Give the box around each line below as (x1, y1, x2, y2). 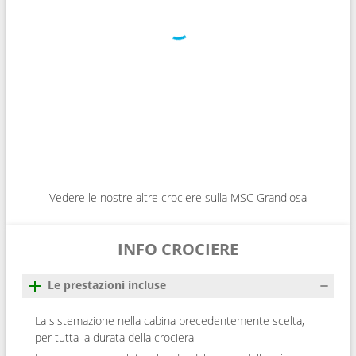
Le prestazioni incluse (48, 277, 166, 292)
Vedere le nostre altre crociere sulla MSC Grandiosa (49, 189, 307, 205)
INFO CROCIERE (118, 238, 238, 260)
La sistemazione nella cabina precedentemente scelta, (35, 312, 304, 328)
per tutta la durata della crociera (35, 329, 194, 345)
